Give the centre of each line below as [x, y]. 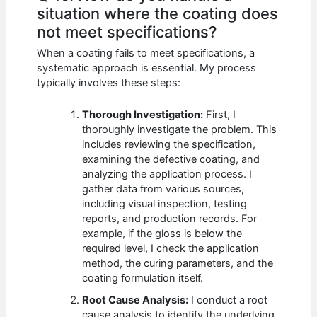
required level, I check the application [171, 248]
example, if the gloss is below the [162, 233]
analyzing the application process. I [167, 174]
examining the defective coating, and [171, 159]
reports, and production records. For [170, 218]
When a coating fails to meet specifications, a [146, 53]
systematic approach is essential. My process [147, 68]
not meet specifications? [127, 31]
